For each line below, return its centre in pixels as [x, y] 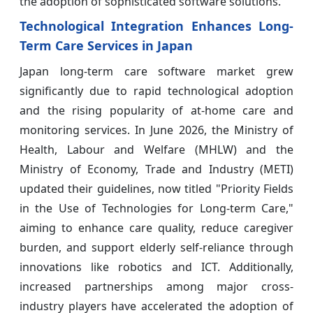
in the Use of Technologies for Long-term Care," [156, 208]
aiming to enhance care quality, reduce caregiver [156, 227]
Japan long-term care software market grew [156, 71]
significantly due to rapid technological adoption [156, 90]
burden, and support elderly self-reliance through [156, 247]
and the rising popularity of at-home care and [156, 110]
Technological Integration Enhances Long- [156, 26]
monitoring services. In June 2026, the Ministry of [156, 130]
